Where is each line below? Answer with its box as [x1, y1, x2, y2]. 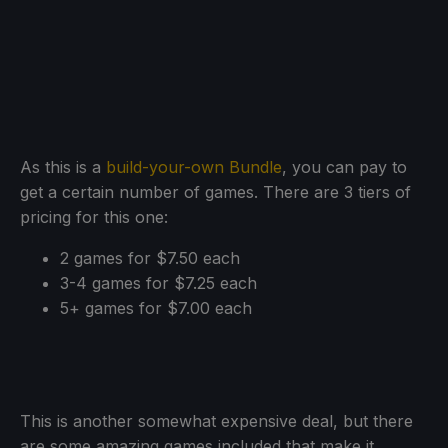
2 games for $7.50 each [60, 247, 240, 268]
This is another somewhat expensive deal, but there [20, 410, 413, 431]
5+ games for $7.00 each [60, 297, 252, 318]
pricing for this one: [20, 206, 168, 227]
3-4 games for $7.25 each [60, 272, 257, 293]
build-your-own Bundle [106, 156, 282, 177]
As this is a [20, 156, 106, 177]
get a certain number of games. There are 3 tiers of [20, 181, 411, 202]
